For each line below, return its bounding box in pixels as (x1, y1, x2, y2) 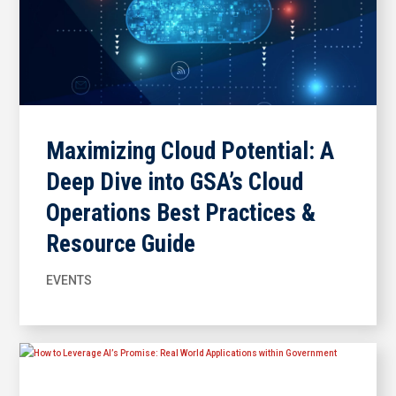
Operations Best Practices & (46, 198, 316, 227)
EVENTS (46, 272, 93, 287)
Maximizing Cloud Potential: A (46, 136, 335, 165)
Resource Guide (46, 229, 202, 258)
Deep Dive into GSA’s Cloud (46, 167, 304, 196)
